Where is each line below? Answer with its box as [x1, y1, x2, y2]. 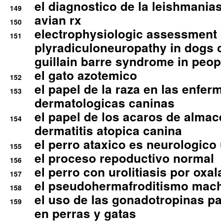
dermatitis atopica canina [35, 122, 182, 139]
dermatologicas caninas [35, 94, 175, 111]
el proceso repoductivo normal [35, 149, 214, 166]
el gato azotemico [35, 67, 137, 83]
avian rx [35, 11, 81, 28]
